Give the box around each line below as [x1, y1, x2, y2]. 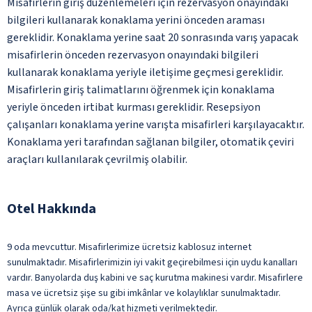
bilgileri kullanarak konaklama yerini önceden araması [7, 12, 265, 28]
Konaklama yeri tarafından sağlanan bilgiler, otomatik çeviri [7, 134, 294, 150]
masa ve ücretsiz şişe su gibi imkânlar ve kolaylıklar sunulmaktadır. [7, 286, 281, 300]
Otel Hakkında [7, 198, 96, 219]
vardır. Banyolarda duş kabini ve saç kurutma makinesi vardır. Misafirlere [7, 270, 303, 285]
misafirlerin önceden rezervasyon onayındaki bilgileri [7, 47, 258, 63]
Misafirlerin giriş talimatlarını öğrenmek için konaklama [7, 81, 274, 97]
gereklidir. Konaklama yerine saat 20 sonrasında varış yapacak [7, 29, 298, 45]
